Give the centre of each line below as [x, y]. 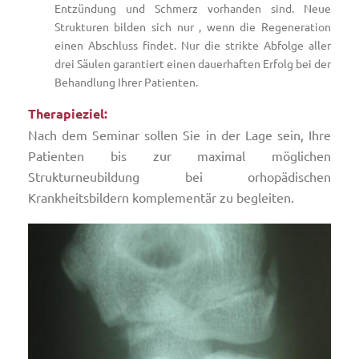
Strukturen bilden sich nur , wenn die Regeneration [192, 26]
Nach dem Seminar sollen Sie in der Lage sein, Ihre [179, 135]
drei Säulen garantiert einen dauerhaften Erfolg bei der [192, 63]
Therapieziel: [68, 113]
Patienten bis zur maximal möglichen [179, 155]
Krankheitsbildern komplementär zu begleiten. [161, 197]
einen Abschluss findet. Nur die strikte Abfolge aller [192, 45]
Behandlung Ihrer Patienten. [126, 82]
